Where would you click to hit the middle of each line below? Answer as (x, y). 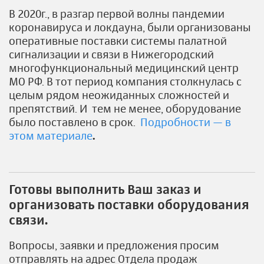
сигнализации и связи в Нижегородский (111, 54)
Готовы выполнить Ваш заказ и (105, 189)
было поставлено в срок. (75, 122)
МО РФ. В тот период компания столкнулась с (125, 81)
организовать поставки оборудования (129, 204)
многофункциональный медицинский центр (124, 68)
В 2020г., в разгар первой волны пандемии (117, 14)
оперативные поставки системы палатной (118, 41)
